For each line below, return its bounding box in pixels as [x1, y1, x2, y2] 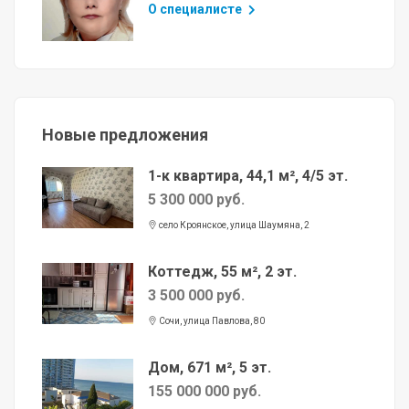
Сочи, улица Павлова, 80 [157, 316, 265, 327]
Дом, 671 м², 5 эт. [148, 359, 271, 377]
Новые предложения [42, 125, 208, 145]
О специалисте [148, 2, 245, 17]
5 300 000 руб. [148, 191, 245, 209]
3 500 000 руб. [148, 287, 245, 305]
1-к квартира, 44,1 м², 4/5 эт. [148, 167, 348, 185]
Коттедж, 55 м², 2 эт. [148, 263, 297, 281]
